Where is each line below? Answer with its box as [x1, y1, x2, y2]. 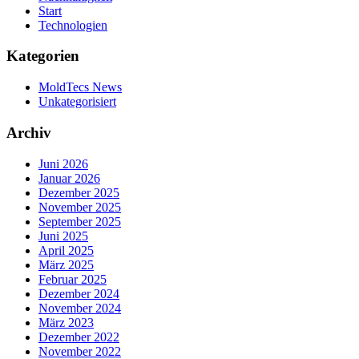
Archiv [6, 123, 51, 141]
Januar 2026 [38, 171, 100, 185]
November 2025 [38, 200, 121, 214]
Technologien [38, 18, 107, 32]
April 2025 [38, 243, 94, 257]
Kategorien [6, 47, 79, 65]
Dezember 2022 [38, 329, 119, 344]
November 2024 [38, 301, 121, 315]
